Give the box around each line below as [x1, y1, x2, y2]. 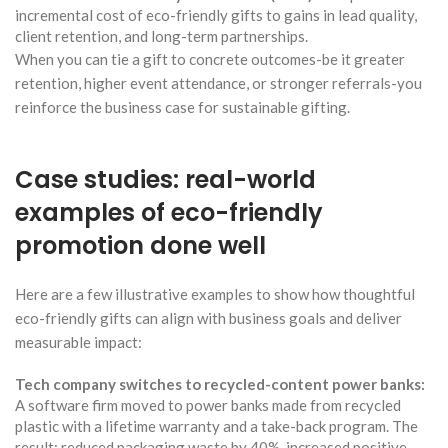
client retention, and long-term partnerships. [15, 26, 308, 45]
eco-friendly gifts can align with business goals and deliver [15, 308, 402, 327]
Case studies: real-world [15, 162, 316, 196]
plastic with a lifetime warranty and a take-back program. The [15, 416, 418, 435]
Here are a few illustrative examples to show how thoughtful [15, 284, 415, 303]
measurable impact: [15, 332, 142, 351]
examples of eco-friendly [15, 195, 323, 229]
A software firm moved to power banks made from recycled [15, 395, 401, 414]
